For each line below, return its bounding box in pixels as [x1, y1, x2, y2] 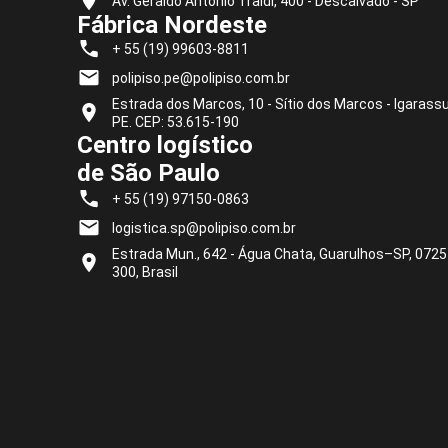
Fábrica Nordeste [77, 10, 267, 39]
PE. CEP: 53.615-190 [112, 113, 239, 130]
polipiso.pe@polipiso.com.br [112, 69, 290, 86]
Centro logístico [77, 130, 253, 159]
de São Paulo [77, 158, 220, 187]
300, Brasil [112, 263, 178, 280]
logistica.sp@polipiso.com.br [112, 219, 296, 236]
